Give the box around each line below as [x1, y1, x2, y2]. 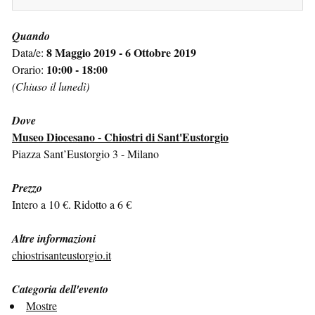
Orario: [12, 61, 46, 77]
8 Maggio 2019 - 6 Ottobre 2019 [46, 44, 196, 60]
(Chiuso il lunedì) [12, 78, 89, 94]
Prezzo [12, 179, 42, 195]
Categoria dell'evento [12, 281, 108, 297]
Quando [12, 27, 50, 44]
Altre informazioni [12, 230, 96, 246]
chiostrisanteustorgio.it [12, 247, 111, 262]
